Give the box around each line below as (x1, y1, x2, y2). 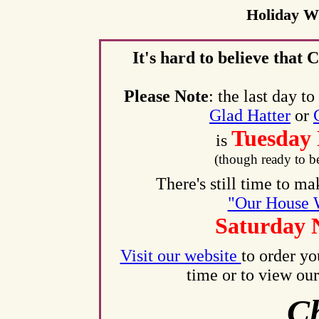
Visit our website (120, 246, 241, 265)
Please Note (124, 87, 209, 105)
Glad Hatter (209, 106, 291, 125)
